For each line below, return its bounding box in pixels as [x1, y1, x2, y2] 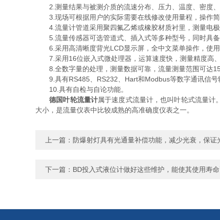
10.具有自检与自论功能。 [35, 85, 128, 93]
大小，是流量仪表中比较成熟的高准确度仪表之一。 [35, 106, 193, 114]
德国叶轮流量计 [49, 96, 98, 104]
